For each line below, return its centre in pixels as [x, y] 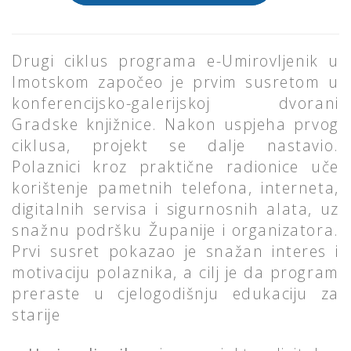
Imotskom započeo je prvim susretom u [175, 82]
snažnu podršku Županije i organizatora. [175, 230]
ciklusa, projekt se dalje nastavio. [175, 146]
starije [39, 315]
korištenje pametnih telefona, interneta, [175, 188]
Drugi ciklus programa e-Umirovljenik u [175, 61]
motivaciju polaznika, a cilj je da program [175, 273]
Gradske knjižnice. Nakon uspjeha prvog [175, 125]
